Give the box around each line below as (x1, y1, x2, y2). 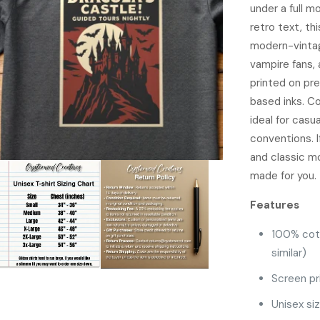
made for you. (250, 169, 317, 183)
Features (250, 198, 300, 212)
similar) (271, 246, 307, 260)
